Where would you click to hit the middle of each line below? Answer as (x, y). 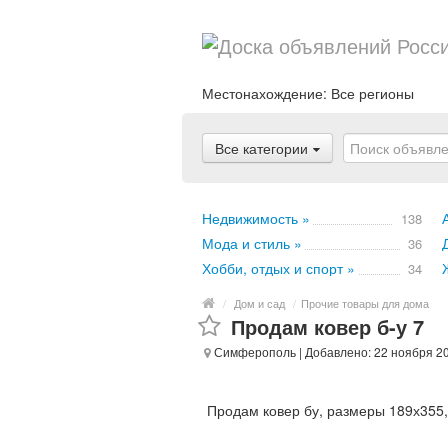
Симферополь (253, 351)
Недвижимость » (256, 218)
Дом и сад (259, 303)
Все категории (261, 148)
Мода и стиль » (252, 243)
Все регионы (372, 93)
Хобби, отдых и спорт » (278, 268)
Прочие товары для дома (365, 303)
